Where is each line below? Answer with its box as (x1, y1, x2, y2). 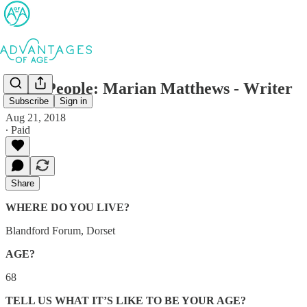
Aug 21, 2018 (5, 111, 66, 123)
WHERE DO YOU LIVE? (5, 201, 130, 213)
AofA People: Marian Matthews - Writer (5, 79, 293, 97)
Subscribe (9, 96, 49, 107)
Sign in (60, 96, 87, 107)
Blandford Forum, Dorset (5, 224, 115, 236)
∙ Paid (5, 123, 30, 136)
